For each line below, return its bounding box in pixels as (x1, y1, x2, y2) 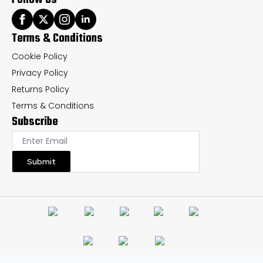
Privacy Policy (12, 66, 68, 79)
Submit (27, 156, 56, 167)
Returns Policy (12, 83, 69, 95)
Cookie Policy (12, 50, 68, 62)
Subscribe (12, 112, 58, 131)
